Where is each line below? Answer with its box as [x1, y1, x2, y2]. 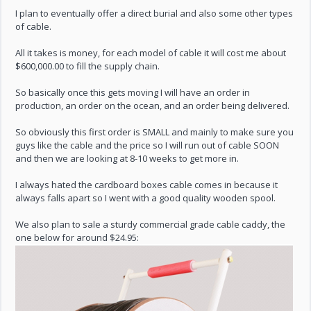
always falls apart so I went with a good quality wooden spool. [15, 192, 276, 204]
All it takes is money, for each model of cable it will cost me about [15, 47, 287, 59]
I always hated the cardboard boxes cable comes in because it [15, 178, 278, 191]
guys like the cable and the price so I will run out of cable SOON [15, 139, 280, 151]
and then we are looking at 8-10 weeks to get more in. [15, 152, 239, 165]
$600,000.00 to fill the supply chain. [15, 60, 160, 72]
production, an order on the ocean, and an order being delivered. [15, 99, 290, 112]
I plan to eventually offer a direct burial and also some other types [15, 7, 294, 19]
